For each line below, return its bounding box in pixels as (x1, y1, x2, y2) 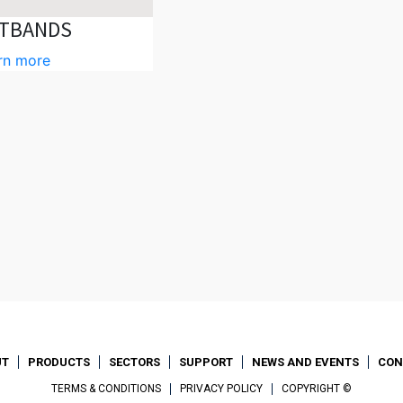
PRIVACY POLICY (179, 382, 263, 395)
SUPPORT (179, 355, 234, 369)
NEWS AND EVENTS (252, 355, 360, 369)
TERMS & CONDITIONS (50, 382, 161, 395)
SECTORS (109, 355, 161, 369)
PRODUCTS (28, 355, 91, 369)
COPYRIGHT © (281, 382, 352, 395)
